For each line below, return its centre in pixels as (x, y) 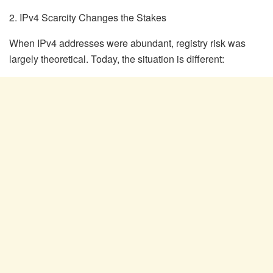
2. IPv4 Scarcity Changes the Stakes (88, 17)
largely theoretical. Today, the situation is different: (117, 58)
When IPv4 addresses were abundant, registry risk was (127, 43)
